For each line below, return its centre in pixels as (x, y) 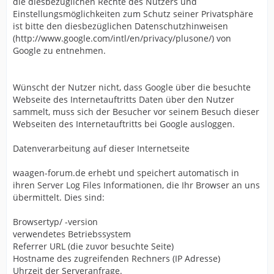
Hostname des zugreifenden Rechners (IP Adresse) (117, 258)
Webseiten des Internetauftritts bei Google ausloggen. (124, 124)
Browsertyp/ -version (55, 222)
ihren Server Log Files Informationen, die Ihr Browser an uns (136, 185)
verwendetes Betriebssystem (72, 234)
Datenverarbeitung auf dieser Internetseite (101, 148)
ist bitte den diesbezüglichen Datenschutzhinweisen (120, 26)
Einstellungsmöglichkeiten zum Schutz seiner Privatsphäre (133, 14)
